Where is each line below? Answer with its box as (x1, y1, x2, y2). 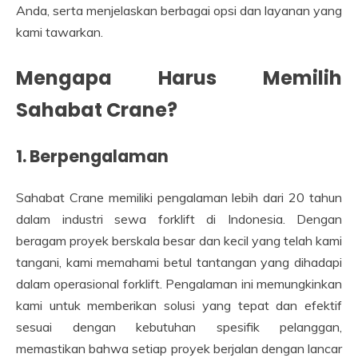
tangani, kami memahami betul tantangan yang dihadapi (16, 254, 342, 271)
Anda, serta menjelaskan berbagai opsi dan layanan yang (16, 2, 342, 18)
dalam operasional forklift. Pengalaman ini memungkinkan (16, 276, 342, 292)
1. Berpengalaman (16, 145, 169, 169)
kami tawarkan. (16, 23, 103, 40)
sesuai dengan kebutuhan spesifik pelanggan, (16, 319, 342, 336)
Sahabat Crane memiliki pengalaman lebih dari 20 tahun (16, 189, 342, 206)
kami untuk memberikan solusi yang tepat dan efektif (16, 297, 342, 314)
